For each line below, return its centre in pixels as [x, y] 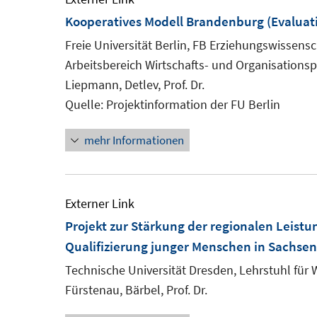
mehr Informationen [134, 140]
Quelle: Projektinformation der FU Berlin [173, 104]
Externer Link [100, 203]
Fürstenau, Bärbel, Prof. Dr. [136, 290]
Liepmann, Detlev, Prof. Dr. [135, 85]
